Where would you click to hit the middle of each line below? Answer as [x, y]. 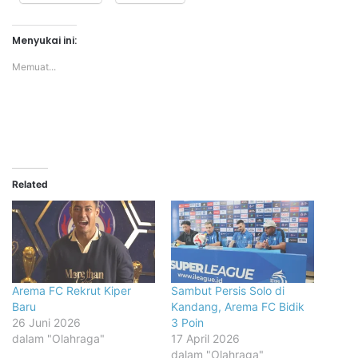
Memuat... [34, 67]
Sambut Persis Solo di [228, 290]
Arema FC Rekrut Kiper [72, 290]
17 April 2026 [205, 338]
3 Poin [187, 322]
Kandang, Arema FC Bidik [238, 306]
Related [30, 185]
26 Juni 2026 [46, 322]
